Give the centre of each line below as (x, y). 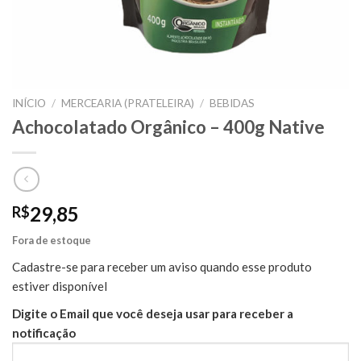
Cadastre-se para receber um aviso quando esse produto (162, 267)
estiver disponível (60, 286)
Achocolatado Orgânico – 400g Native (168, 127)
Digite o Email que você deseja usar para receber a (153, 314)
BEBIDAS (232, 103)
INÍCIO (29, 103)
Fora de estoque (52, 241)
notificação (44, 333)
